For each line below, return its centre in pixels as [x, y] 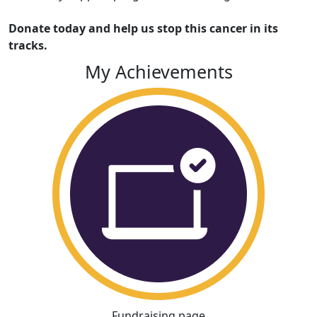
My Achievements [158, 72]
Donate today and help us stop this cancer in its [143, 29]
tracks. [28, 46]
